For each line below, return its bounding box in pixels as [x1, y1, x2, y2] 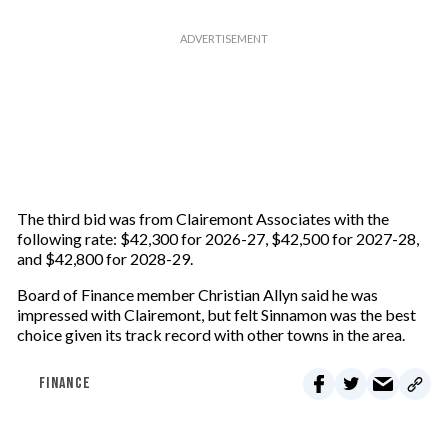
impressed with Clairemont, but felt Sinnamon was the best [16, 304, 416, 324]
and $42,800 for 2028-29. [16, 248, 193, 268]
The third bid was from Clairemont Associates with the [16, 208, 389, 228]
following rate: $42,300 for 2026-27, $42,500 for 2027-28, [16, 228, 419, 248]
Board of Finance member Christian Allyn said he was [16, 284, 378, 304]
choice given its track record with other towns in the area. [16, 324, 405, 344]
